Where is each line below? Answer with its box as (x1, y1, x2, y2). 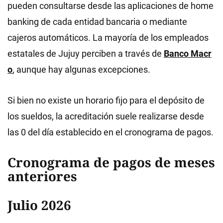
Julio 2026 (7, 196, 71, 214)
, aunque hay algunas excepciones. (12, 64, 150, 75)
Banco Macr (164, 48, 212, 59)
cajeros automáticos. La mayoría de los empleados (7, 32, 209, 43)
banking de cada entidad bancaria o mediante (7, 16, 187, 27)
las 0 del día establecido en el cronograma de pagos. (7, 127, 214, 137)
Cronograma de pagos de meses (7, 153, 215, 171)
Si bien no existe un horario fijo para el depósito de (7, 95, 205, 106)
